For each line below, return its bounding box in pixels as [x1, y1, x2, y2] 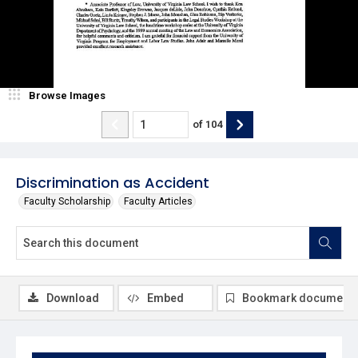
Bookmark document [242, 291, 352, 304]
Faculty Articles [124, 195, 193, 207]
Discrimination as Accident [16, 172, 209, 193]
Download [46, 291, 99, 304]
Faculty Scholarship [24, 195, 110, 207]
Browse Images [29, 89, 105, 101]
